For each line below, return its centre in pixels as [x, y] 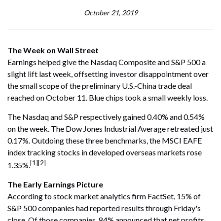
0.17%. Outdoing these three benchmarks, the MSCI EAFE [105, 140]
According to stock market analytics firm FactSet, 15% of [104, 196]
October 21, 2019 [110, 12]
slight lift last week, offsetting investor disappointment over [108, 74]
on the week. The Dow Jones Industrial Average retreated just [110, 128]
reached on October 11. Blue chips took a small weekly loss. [108, 97]
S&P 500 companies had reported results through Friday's [104, 208]
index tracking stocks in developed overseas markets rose [105, 152]
